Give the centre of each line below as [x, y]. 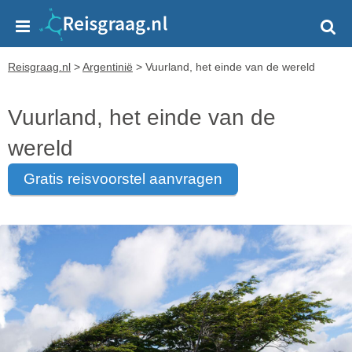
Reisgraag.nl [39, 67]
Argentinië [108, 67]
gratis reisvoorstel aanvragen [129, 179]
